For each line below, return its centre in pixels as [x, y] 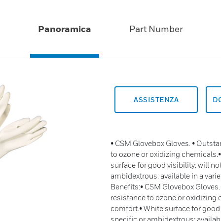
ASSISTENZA [156, 100]
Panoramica [65, 29]
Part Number [156, 29]
